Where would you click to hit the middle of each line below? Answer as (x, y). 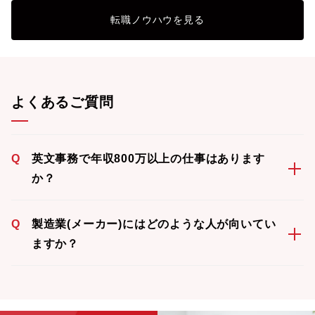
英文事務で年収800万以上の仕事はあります (148, 159)
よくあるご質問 (63, 102)
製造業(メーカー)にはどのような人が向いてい (154, 224)
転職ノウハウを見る (157, 20)
